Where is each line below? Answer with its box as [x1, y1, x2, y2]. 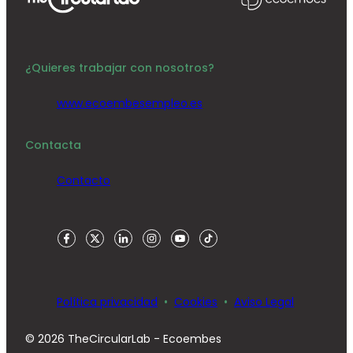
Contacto [57, 173, 110, 188]
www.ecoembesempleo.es [57, 95, 203, 111]
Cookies [174, 294, 217, 310]
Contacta [25, 137, 81, 153]
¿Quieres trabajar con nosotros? [25, 60, 214, 76]
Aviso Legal [234, 294, 294, 310]
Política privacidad [57, 294, 158, 310]
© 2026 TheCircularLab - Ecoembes [25, 331, 221, 347]
